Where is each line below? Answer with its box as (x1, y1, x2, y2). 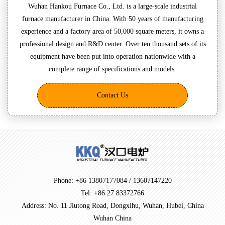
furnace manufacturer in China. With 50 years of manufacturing (22, 15, 203, 23)
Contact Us (97, 91, 128, 99)
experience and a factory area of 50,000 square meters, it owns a (21, 27, 204, 35)
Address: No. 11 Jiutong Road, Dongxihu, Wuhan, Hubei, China (21, 202, 204, 210)
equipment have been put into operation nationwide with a (30, 52, 195, 60)
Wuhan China (93, 214, 132, 222)
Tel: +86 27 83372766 (81, 189, 144, 197)
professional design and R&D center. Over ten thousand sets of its (19, 40, 206, 48)
